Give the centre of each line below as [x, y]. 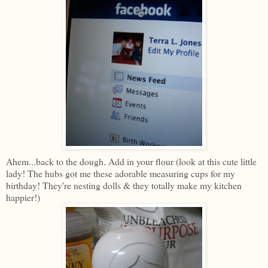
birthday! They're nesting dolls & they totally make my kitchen [124, 185]
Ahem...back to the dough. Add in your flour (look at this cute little [131, 161]
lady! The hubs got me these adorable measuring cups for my [121, 173]
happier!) [23, 197]
